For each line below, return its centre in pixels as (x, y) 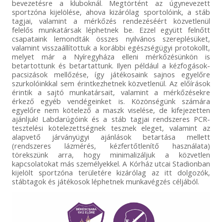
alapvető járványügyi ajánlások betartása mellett (111, 137)
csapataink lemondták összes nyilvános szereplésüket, (111, 38)
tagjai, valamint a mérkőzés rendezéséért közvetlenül (111, 21)
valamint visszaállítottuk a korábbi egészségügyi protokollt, (111, 47)
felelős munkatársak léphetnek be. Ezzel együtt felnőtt (111, 29)
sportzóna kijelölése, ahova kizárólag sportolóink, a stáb (111, 12)
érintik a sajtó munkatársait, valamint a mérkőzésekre (111, 92)
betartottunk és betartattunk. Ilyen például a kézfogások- (111, 65)
